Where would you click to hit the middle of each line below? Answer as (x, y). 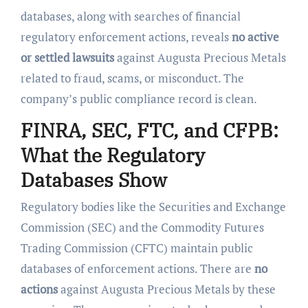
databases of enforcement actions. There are (137, 269)
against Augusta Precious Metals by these (166, 289)
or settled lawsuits (67, 57)
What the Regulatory (112, 155)
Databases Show (93, 179)
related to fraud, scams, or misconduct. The (132, 78)
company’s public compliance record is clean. (139, 98)
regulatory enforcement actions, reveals (126, 36)
